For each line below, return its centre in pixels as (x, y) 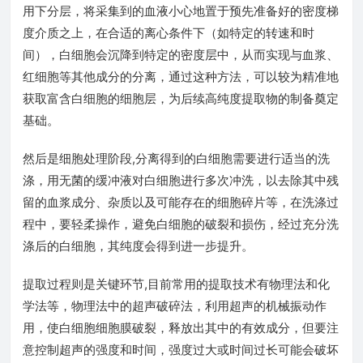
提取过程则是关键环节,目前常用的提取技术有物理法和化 (176, 284)
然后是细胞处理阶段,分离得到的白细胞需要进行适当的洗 (176, 158)
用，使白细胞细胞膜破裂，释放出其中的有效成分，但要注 (181, 328)
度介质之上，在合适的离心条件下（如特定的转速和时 (169, 33)
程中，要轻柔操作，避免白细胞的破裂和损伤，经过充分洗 (181, 224)
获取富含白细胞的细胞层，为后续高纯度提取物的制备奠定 (181, 98)
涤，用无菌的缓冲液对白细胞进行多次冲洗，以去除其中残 (181, 180)
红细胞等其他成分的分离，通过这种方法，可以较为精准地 (181, 77)
